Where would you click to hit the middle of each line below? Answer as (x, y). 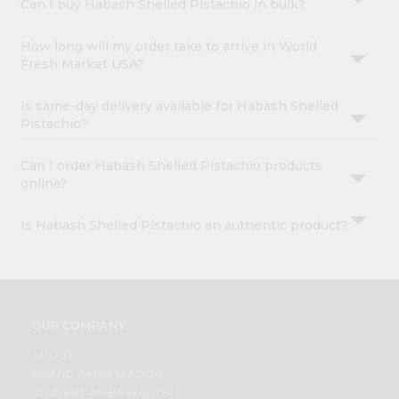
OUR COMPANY (78, 326)
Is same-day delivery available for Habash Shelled (180, 106)
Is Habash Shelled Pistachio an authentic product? (185, 226)
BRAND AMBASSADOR (98, 374)
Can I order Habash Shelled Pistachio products (172, 166)
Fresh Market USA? (83, 65)
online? (45, 184)
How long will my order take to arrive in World (169, 47)
